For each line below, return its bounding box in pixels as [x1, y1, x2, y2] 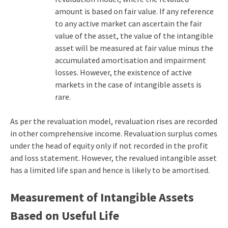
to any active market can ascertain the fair [54, 18, 202, 29]
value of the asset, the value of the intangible [54, 31, 213, 41]
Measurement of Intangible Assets [10, 189, 194, 206]
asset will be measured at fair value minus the [54, 43, 213, 53]
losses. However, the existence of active [54, 67, 192, 78]
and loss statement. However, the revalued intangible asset [10, 153, 217, 163]
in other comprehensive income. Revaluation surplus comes [10, 128, 217, 139]
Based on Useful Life [10, 208, 119, 224]
